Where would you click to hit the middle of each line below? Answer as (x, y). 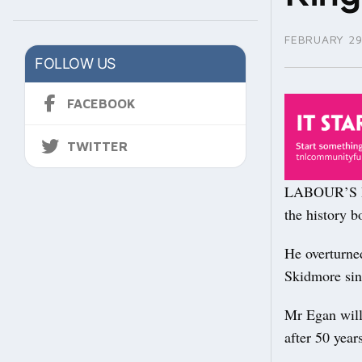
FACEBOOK (101, 104)
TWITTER (97, 147)
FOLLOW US (75, 64)
